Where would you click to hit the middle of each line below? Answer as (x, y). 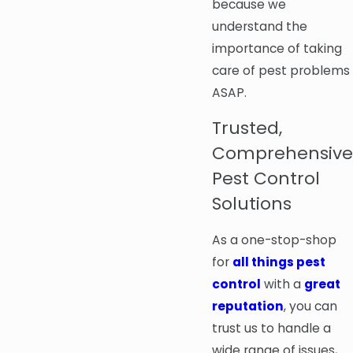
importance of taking (277, 48)
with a (282, 284)
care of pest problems (281, 70)
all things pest (279, 262)
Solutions (252, 204)
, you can (310, 306)
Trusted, (247, 128)
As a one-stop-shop (274, 240)
